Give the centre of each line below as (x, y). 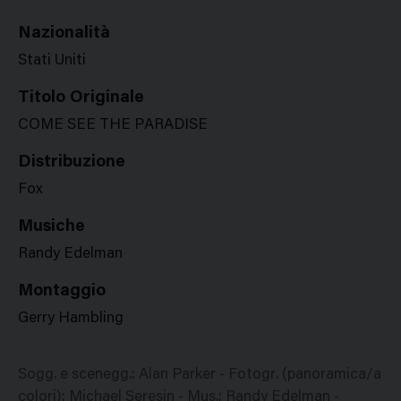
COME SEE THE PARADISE (113, 126)
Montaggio (62, 291)
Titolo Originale (81, 98)
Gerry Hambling (71, 319)
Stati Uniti (52, 61)
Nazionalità (64, 34)
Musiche (51, 227)
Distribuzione (72, 162)
